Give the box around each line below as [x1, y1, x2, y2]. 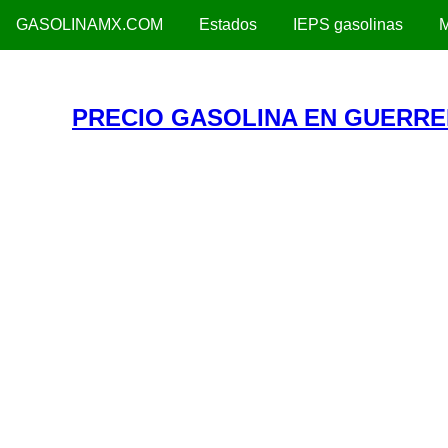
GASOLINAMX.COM [16, 16, 163, 33]
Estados [199, 16, 257, 33]
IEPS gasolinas [293, 16, 403, 33]
